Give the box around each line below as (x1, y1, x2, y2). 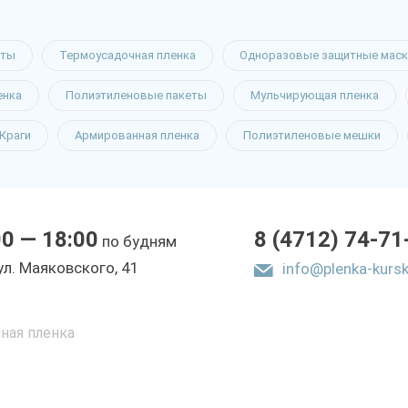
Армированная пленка (75, 128, 199, 142)
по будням (97, 232, 177, 250)
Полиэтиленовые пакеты (66, 88, 207, 102)
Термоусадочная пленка (59, 48, 196, 62)
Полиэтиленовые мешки (243, 128, 381, 142)
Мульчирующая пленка (250, 88, 379, 102)
